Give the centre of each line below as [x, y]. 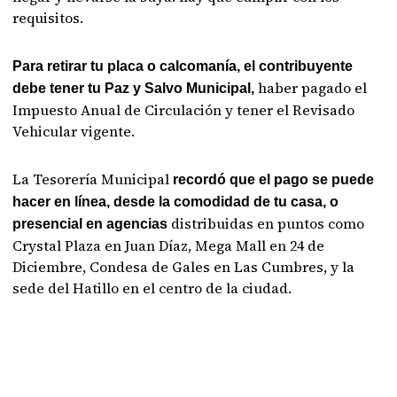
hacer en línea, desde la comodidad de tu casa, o [176, 202]
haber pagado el [313, 88]
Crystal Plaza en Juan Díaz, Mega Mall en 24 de [169, 245]
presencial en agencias [90, 224]
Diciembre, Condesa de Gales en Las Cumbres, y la [184, 267]
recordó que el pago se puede [274, 179]
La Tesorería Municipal [93, 179]
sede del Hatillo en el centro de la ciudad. [152, 288]
